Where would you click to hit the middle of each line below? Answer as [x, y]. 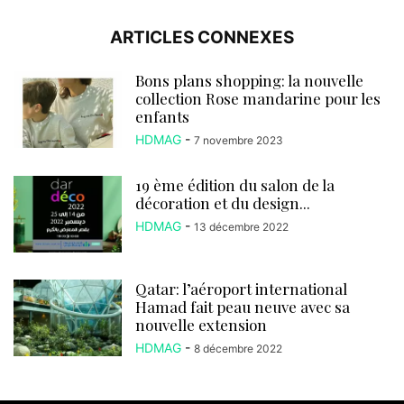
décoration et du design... [223, 202]
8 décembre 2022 [238, 348]
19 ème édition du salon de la [235, 184]
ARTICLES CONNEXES [202, 37]
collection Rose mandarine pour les [258, 98]
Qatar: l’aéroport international [241, 288]
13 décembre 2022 [241, 226]
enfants [162, 116]
